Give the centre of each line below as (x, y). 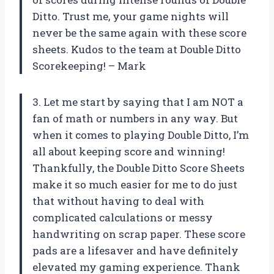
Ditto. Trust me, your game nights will (131, 17)
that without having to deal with (118, 201)
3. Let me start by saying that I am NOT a (138, 102)
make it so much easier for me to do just (135, 185)
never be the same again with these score (139, 33)
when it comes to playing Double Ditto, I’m (141, 135)
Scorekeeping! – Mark (89, 66)
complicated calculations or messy (123, 218)
